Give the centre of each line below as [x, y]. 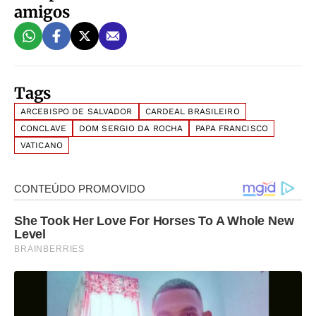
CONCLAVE [43, 128]
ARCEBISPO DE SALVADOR [77, 111]
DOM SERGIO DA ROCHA [131, 128]
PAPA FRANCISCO [232, 128]
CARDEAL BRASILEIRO [192, 111]
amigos [42, 12]
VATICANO [42, 145]
